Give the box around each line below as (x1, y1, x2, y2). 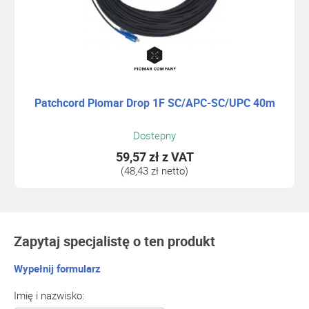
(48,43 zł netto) (121, 163, 188, 178)
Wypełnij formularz (14, 261, 101, 276)
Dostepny (133, 128, 176, 143)
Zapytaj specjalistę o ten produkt (14, 232, 215, 251)
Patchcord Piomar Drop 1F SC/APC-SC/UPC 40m (34, 94, 275, 110)
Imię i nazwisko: (14, 288, 84, 303)
